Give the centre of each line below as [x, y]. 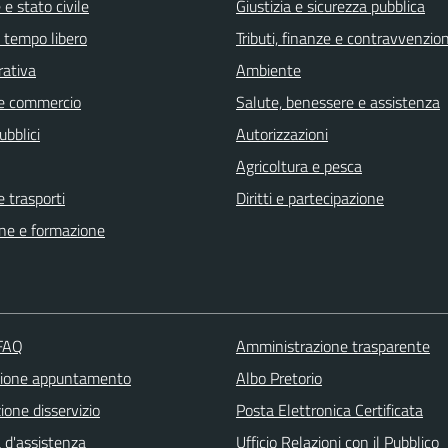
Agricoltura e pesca [299, 166]
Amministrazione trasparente [332, 346]
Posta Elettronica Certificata [329, 410]
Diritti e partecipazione [310, 198]
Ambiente [268, 70]
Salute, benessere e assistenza [338, 102]
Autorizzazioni [282, 134]
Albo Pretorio [278, 378]
